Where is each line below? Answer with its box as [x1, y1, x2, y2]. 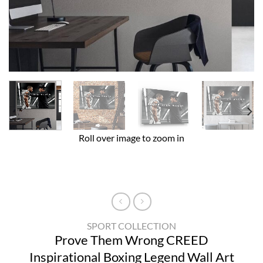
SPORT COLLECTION [87, 220, 176, 232]
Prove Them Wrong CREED [55, 232, 208, 248]
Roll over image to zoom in [79, 132, 184, 143]
